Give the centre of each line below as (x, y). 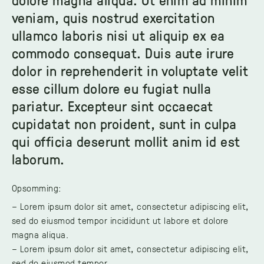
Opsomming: (37, 188)
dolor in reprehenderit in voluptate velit (130, 70)
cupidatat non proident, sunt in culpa (124, 123)
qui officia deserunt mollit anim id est (126, 141)
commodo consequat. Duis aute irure (123, 52)
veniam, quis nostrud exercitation (113, 17)
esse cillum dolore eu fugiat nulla (112, 88)
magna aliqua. (41, 234)
